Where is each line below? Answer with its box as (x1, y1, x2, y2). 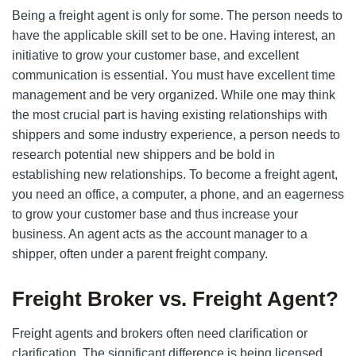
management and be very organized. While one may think (12, 88, 335, 102)
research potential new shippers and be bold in (12, 148, 275, 161)
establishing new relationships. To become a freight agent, (12, 168, 338, 181)
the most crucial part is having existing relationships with (12, 108, 327, 122)
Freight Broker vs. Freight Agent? (12, 287, 339, 311)
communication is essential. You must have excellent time (12, 68, 335, 82)
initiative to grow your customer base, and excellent (12, 48, 299, 62)
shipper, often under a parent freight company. (12, 247, 268, 261)
